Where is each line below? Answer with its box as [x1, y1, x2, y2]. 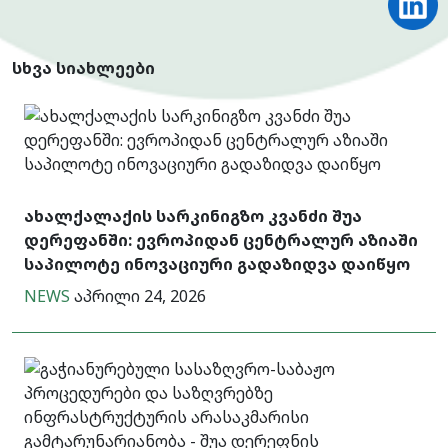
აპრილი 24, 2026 [70, 285, 206, 307]
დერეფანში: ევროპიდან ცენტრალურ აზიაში [24, 229, 418, 251]
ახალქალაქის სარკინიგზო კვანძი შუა [24, 205, 362, 227]
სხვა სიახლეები [12, 57, 155, 79]
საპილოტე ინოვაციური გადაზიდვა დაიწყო [24, 253, 410, 275]
